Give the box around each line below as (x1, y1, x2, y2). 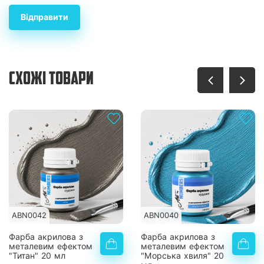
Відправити (21, 12, 68, 22)
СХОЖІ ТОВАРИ (9, 71, 94, 89)
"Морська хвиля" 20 (141, 251, 224, 260)
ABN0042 (12, 210, 47, 220)
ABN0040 (144, 210, 179, 220)
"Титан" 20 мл (9, 251, 65, 260)
